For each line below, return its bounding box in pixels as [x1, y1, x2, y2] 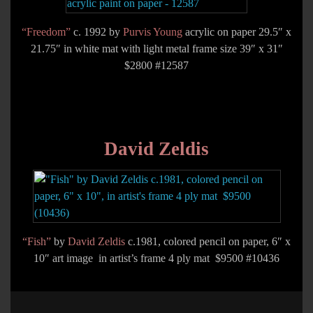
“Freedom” [22, 26, 71, 38]
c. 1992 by [71, 26, 123, 38]
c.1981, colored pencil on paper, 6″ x [125, 235, 291, 247]
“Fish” [22, 235, 51, 247]
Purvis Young [123, 26, 182, 38]
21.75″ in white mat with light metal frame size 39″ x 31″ [30, 43, 283, 54]
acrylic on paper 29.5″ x [182, 26, 291, 38]
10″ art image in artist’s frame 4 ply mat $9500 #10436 [34, 252, 279, 264]
